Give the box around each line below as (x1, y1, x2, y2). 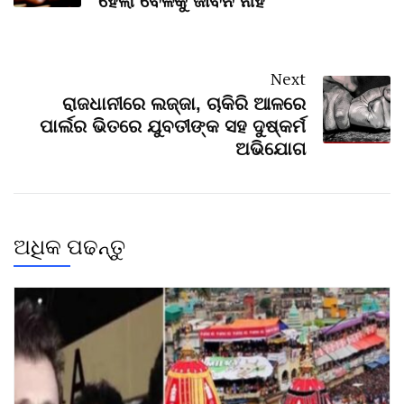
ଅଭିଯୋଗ (235, 138, 306, 159)
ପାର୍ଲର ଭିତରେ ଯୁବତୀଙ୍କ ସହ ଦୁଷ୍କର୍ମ (40, 115, 306, 136)
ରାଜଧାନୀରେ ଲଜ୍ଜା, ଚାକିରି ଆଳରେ (62, 93, 306, 114)
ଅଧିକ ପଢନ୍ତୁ (14, 231, 125, 261)
